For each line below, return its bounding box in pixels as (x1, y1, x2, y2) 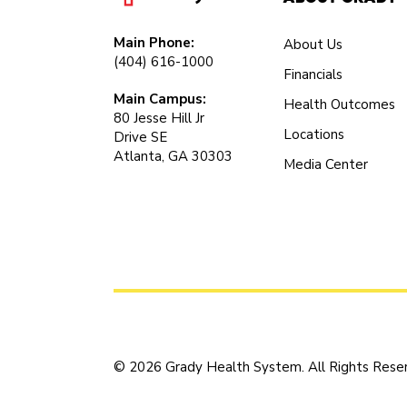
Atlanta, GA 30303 (114, 147, 233, 165)
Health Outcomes (283, 95, 396, 114)
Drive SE (114, 128, 167, 146)
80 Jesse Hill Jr (114, 109, 204, 127)
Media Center (283, 155, 369, 174)
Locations (283, 125, 345, 144)
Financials (283, 65, 343, 84)
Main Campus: (114, 90, 206, 108)
